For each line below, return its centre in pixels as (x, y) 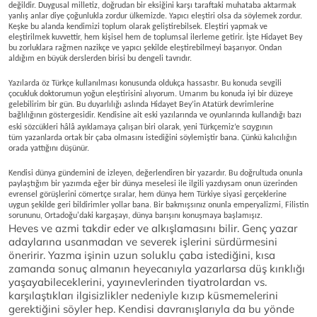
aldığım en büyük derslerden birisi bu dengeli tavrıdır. (101, 59)
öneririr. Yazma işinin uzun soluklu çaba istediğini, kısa (142, 255)
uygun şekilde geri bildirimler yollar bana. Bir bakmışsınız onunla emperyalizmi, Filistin (158, 205)
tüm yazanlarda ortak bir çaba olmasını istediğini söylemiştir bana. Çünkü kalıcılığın (152, 138)
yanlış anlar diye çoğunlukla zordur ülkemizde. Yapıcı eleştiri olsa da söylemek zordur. (155, 16)
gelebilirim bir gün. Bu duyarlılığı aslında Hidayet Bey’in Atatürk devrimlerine (141, 105)
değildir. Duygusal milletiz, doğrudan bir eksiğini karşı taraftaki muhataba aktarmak (152, 6)
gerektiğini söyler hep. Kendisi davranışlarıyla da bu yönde (151, 309)
